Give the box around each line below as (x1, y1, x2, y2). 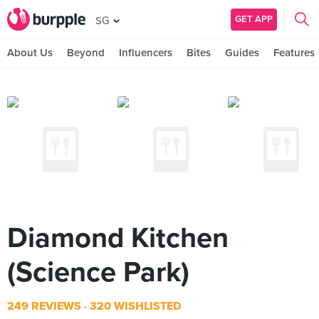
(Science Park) (7, 255, 189, 289)
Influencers (119, 46, 172, 59)
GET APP (235, 13, 273, 25)
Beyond (67, 46, 105, 59)
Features (273, 46, 315, 59)
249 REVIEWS (7, 299, 81, 313)
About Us (7, 46, 53, 59)
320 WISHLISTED (87, 299, 182, 313)
